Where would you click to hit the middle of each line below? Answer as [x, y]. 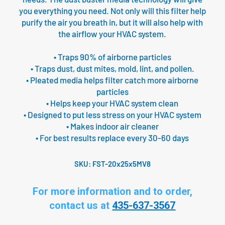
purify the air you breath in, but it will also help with [113, 22]
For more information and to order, [112, 192]
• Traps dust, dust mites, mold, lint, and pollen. [112, 69]
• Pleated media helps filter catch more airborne [113, 80]
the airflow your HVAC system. [113, 34]
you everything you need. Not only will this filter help [112, 11]
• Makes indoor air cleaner [112, 126]
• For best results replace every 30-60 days [113, 138]
